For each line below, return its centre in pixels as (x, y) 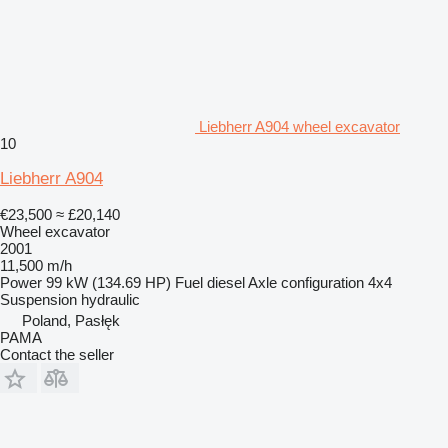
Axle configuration (306, 282)
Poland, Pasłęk (71, 320)
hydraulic (110, 299)
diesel (226, 282)
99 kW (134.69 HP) (108, 282)
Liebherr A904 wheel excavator (299, 126)
